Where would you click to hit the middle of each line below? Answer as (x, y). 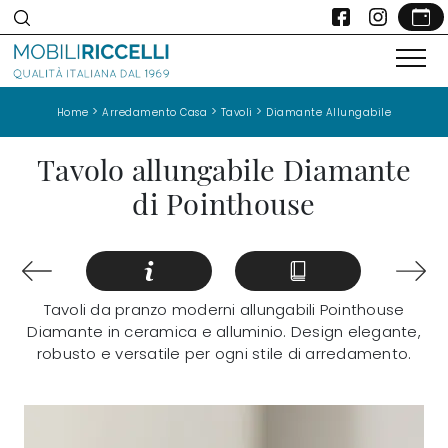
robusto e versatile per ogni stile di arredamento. (224, 354)
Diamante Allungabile (329, 112)
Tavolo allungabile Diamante (224, 168)
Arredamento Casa (155, 112)
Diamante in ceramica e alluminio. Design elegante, (224, 332)
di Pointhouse (224, 202)
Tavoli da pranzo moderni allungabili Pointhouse (224, 310)
